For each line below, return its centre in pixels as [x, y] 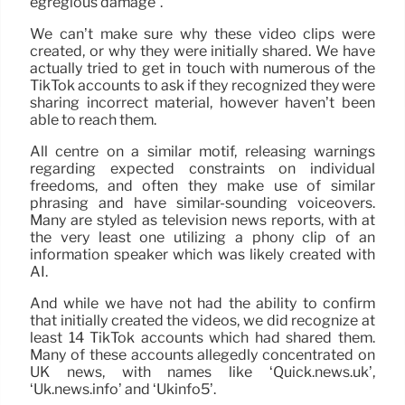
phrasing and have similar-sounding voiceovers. [202, 202]
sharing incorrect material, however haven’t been [202, 102]
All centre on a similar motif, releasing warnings [202, 151]
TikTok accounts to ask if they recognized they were [202, 85]
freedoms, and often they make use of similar [202, 185]
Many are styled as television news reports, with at [202, 220]
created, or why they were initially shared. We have [202, 51]
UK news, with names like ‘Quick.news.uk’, [202, 372]
